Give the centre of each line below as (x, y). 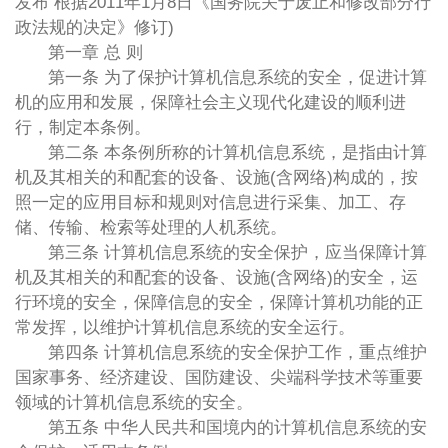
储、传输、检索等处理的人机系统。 (150, 227)
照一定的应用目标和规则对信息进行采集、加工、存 (210, 202)
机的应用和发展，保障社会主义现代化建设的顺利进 (210, 102)
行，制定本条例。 (82, 127)
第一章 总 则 (96, 52)
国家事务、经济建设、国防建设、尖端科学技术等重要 (218, 377)
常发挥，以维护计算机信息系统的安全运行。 (184, 327)
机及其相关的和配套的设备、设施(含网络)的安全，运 (216, 277)
